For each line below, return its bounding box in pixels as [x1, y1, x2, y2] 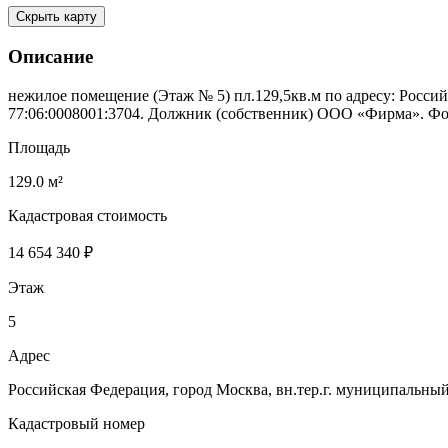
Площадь [8, 138, 70, 156]
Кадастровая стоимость [8, 206, 167, 224]
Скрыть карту [64, 9, 97, 25]
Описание [8, 45, 93, 67]
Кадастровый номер [8, 414, 145, 432]
